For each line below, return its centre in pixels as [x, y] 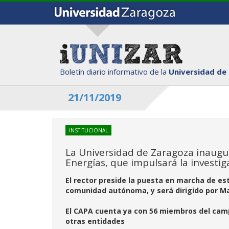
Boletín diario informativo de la [114, 71]
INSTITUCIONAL [88, 130]
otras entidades [95, 221]
